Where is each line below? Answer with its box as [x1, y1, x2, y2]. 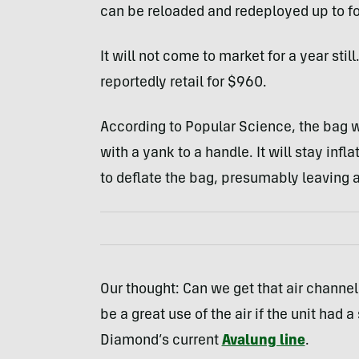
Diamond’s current [99, 333, 222, 349]
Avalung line [221, 333, 305, 349]
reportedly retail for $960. [99, 75, 267, 91]
